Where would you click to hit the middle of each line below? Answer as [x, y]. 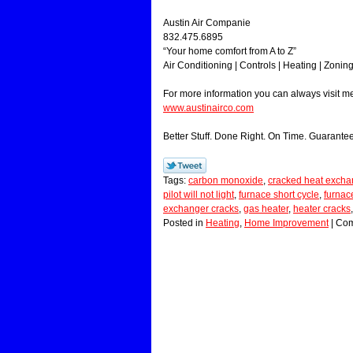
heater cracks [322, 208]
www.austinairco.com [208, 108]
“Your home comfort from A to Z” [230, 51]
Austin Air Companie [207, 22]
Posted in [184, 223]
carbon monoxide [226, 180]
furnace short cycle [279, 194]
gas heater [266, 208]
